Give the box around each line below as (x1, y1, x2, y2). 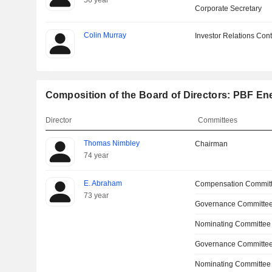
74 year (83, 151, 109, 160)
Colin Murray (83, 31, 126, 39)
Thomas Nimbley (83, 139, 140, 148)
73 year (83, 191, 109, 200)
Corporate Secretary (195, 4, 262, 13)
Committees (198, 116, 238, 124)
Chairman (195, 140, 228, 148)
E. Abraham (83, 179, 122, 188)
